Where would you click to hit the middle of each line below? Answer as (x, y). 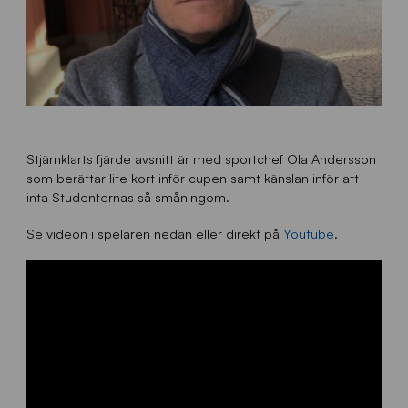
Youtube (308, 234)
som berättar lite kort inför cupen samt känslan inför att (192, 178)
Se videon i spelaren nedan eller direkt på (154, 234)
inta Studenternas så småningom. (127, 197)
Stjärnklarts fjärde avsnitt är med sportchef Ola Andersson (201, 159)
